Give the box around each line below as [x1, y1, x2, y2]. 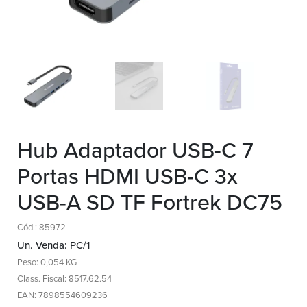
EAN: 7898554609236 [17, 290, 108, 301]
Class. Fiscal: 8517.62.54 [17, 273, 112, 284]
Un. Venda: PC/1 [17, 239, 90, 251]
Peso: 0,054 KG [17, 257, 77, 268]
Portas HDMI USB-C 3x [17, 164, 238, 190]
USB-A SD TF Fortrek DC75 [17, 190, 282, 216]
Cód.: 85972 [17, 222, 66, 233]
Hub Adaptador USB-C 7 [17, 138, 254, 164]
